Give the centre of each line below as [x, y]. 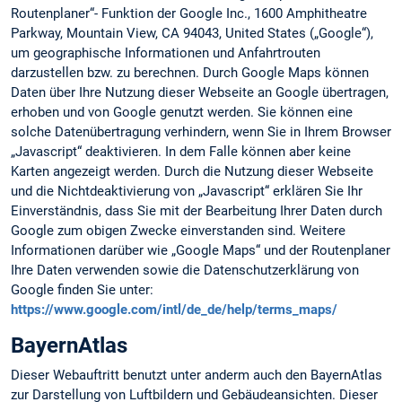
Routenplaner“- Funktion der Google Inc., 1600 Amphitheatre [189, 13]
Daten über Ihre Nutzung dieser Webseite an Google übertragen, [200, 92]
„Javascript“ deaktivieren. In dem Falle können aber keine [181, 151]
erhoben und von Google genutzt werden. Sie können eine [182, 112]
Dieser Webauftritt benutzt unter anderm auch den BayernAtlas [197, 376]
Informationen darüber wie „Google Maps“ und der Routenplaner [201, 250]
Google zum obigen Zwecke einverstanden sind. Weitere [178, 230]
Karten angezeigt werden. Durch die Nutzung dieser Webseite [192, 171]
